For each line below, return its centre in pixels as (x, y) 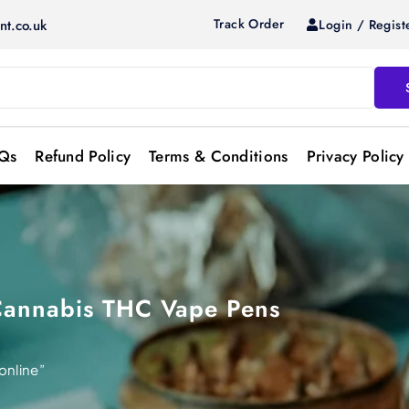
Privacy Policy (355, 157)
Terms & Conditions (219, 157)
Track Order (249, 24)
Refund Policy (83, 157)
